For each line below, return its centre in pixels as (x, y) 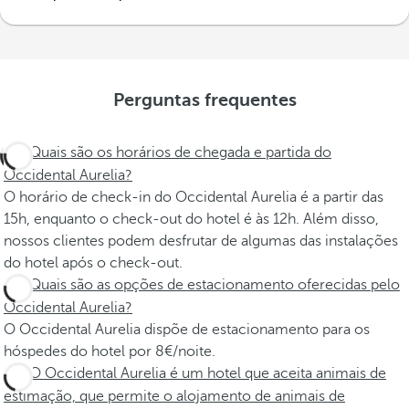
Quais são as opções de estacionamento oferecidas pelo (215, 285)
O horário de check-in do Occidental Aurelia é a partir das (194, 197)
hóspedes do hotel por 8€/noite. (110, 351)
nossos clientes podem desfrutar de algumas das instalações (201, 241)
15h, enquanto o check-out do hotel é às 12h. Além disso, (191, 219)
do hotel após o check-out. (93, 263)
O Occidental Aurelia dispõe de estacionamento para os (187, 330)
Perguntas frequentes (204, 100)
